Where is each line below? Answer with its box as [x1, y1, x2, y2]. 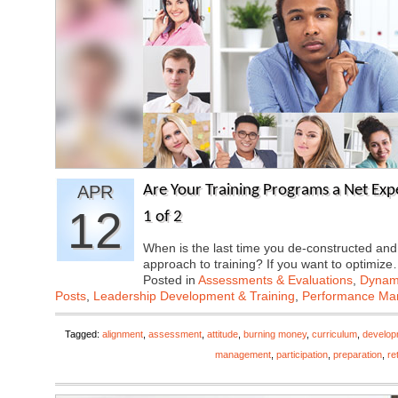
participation [276, 349, 328, 360]
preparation [333, 349, 382, 360]
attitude [207, 329, 238, 339]
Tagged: [65, 329, 102, 339]
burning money [243, 329, 306, 339]
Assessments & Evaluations [198, 273, 353, 287]
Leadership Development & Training [93, 289, 295, 303]
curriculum [312, 329, 357, 339]
